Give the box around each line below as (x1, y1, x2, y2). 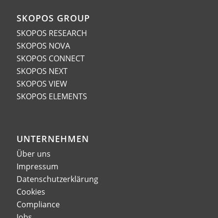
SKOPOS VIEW (16, 78, 67, 90)
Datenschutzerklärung (16, 174, 98, 185)
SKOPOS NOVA (16, 40, 70, 52)
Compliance (16, 199, 60, 210)
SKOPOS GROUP (16, 12, 90, 24)
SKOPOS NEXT (16, 66, 68, 77)
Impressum (16, 161, 58, 172)
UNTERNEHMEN (16, 133, 89, 145)
